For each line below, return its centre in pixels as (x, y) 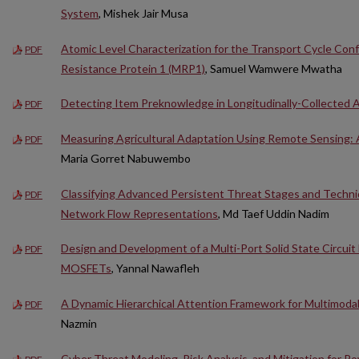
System (80, 14)
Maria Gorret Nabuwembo (126, 159)
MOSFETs (86, 268)
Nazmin (79, 323)
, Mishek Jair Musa (143, 14)
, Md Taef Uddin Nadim (274, 213)
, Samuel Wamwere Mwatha (274, 68)
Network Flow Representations (139, 213)
